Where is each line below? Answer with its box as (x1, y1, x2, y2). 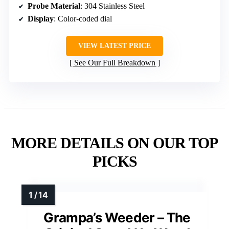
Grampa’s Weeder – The (43, 210, 191, 226)
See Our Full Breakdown (74, 58, 155, 67)
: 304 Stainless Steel (80, 2, 145, 11)
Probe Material (28, 2, 80, 11)
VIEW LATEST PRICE (78, 42, 151, 50)
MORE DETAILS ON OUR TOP (11, 134, 218, 152)
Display (28, 14, 54, 24)
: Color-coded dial (54, 14, 112, 24)
